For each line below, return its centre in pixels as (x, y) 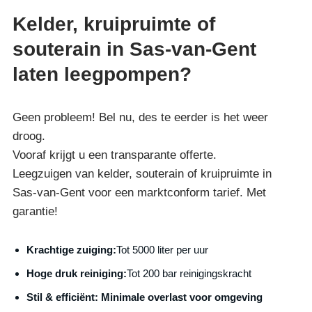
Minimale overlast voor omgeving (181, 297)
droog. (29, 136)
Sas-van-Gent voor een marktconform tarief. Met (140, 192)
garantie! (36, 211)
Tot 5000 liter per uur (163, 249)
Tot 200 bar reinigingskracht (189, 273)
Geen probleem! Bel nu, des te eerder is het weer (141, 117)
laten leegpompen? (102, 74)
